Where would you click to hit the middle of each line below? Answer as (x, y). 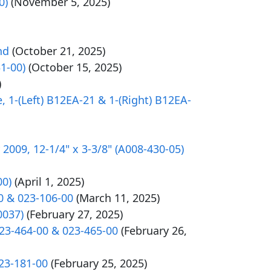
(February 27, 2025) (75, 214)
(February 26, (154, 230)
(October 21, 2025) (59, 51)
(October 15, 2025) (75, 67)
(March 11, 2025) (118, 198)
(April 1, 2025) (49, 181)
